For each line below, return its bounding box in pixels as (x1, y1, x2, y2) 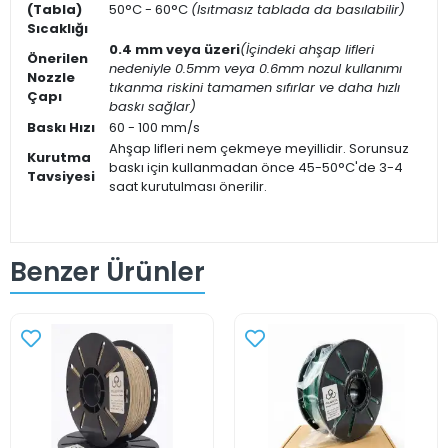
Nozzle (27, 68, 75, 87)
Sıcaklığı (27, 19, 88, 38)
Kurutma (27, 148, 91, 167)
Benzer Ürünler (10, 253, 205, 290)
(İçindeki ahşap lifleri (240, 40, 374, 59)
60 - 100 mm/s (109, 118, 200, 137)
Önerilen (27, 49, 88, 68)
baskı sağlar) (109, 97, 196, 116)
